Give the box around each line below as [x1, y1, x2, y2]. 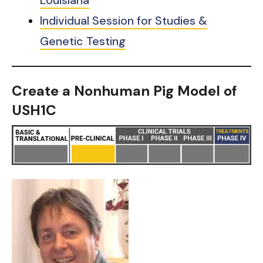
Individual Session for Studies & [40, 12, 207, 28]
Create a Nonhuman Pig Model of [12, 81, 237, 100]
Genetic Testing [40, 33, 126, 49]
